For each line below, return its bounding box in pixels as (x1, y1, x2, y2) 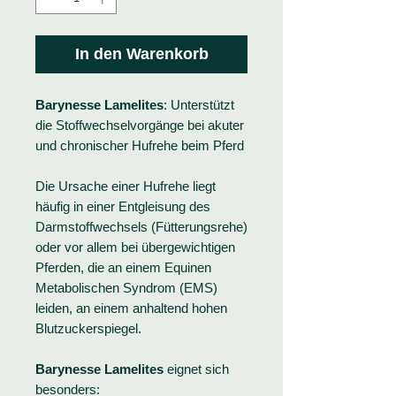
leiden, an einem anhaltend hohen (35, 300, 227, 316)
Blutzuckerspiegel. (35, 320, 145, 336)
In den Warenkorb (74, 44, 209, 63)
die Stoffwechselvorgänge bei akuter (35, 117, 244, 133)
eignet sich (167, 361, 229, 377)
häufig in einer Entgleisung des (35, 198, 210, 214)
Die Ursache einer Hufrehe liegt (35, 178, 216, 194)
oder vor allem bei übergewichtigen (35, 239, 235, 255)
